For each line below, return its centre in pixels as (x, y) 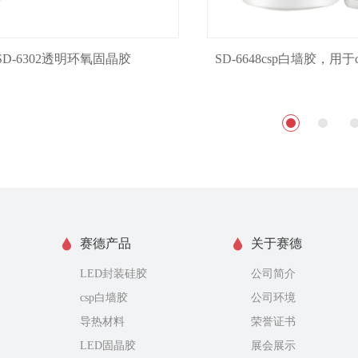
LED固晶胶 (108, 345)
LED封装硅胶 (113, 273)
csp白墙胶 (104, 297)
